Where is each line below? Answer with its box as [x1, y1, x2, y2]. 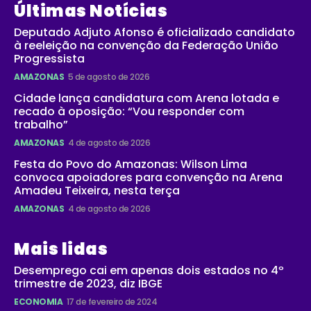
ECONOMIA [14, 295, 62, 308]
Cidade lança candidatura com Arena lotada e [14, 90, 279, 106]
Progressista [14, 50, 85, 67]
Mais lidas [14, 237, 108, 260]
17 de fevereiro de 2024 [66, 295, 157, 308]
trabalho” [14, 116, 68, 133]
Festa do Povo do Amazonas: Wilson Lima [14, 155, 247, 172]
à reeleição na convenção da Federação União [14, 37, 278, 53]
